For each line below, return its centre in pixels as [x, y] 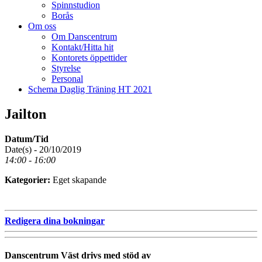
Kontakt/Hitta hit [82, 47]
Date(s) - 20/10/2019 [43, 149]
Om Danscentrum [84, 36]
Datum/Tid [27, 139]
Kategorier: [29, 180]
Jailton [25, 114]
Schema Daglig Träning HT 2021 [90, 89]
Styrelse [66, 68]
